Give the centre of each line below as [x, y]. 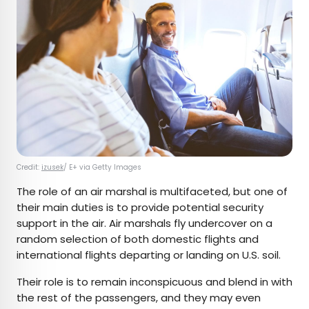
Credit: [29, 168]
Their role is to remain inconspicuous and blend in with [154, 282]
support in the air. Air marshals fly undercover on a [144, 223]
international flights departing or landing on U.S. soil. [150, 255]
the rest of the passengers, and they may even [139, 298]
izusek [52, 168]
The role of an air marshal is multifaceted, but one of [152, 192]
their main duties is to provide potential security [140, 208]
